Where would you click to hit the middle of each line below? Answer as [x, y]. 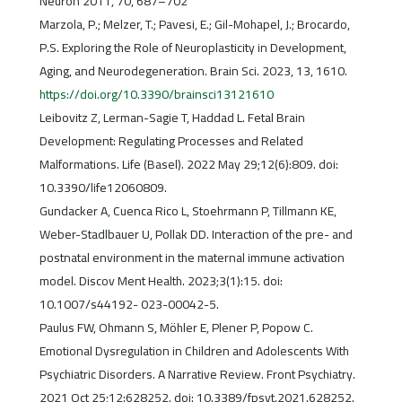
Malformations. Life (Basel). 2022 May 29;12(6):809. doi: [188, 165]
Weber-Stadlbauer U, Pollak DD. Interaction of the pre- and [196, 235]
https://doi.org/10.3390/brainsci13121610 [156, 95]
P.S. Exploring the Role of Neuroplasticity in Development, [192, 48]
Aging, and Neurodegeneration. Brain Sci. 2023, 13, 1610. [193, 71]
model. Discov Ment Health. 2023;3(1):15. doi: [161, 281]
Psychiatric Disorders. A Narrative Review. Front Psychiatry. [197, 375]
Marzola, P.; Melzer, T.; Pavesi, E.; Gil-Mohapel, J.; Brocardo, [194, 25]
